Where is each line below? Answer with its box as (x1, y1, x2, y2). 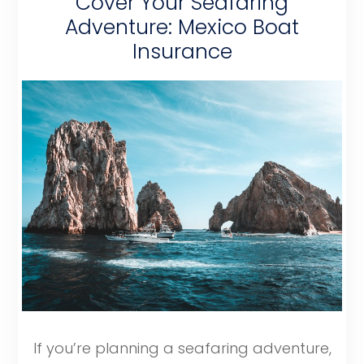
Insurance (132, 37, 232, 66)
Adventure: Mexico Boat (65, 12, 299, 41)
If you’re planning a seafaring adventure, (32, 338, 331, 359)
